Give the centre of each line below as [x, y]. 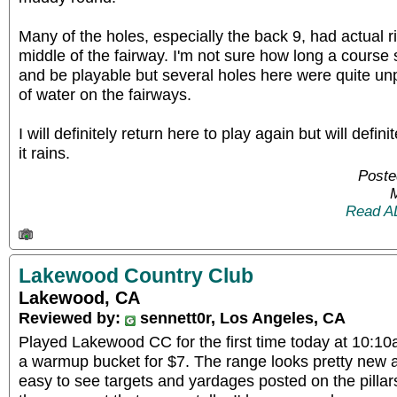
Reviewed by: [72, 317]
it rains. [44, 153]
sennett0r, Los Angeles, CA [241, 317]
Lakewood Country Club [136, 275]
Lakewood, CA [79, 297]
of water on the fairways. [105, 94]
